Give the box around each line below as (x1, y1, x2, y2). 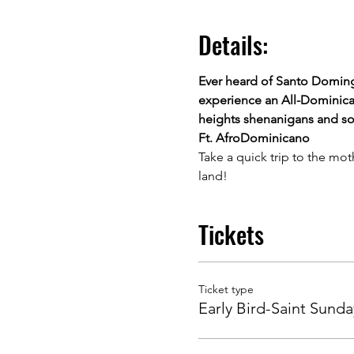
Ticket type (198, 282, 254, 297)
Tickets (198, 217, 264, 253)
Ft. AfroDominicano (198, 130, 310, 146)
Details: (198, 27, 268, 63)
